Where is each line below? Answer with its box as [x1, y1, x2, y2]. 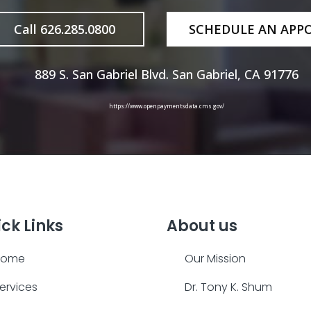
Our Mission [185, 251, 246, 267]
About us [167, 215, 238, 237]
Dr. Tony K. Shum [185, 279, 273, 296]
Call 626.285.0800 [13, 20, 115, 37]
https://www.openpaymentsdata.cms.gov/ [109, 101, 224, 110]
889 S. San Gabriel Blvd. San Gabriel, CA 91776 [35, 65, 299, 83]
